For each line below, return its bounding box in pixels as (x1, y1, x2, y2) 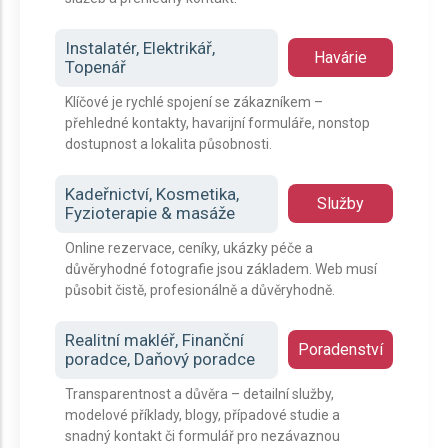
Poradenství (298, 340, 383, 359)
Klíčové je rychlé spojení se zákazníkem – (65, 94, 323, 110)
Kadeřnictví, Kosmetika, (65, 184, 239, 204)
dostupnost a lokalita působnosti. (65, 136, 272, 152)
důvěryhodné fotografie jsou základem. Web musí (65, 261, 377, 277)
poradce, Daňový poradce (65, 349, 255, 369)
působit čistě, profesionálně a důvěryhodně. (65, 282, 335, 298)
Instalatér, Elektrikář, (65, 38, 215, 58)
